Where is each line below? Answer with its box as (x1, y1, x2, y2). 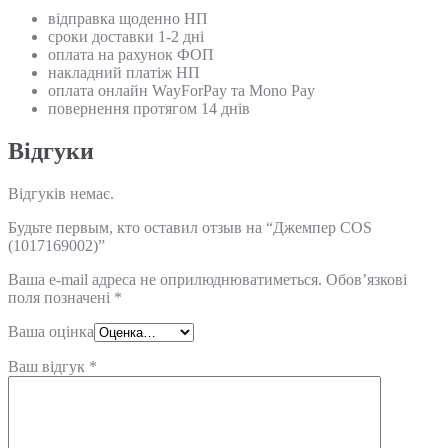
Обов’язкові (322, 270, 407, 288)
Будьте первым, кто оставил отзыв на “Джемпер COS (8, 218, 372, 236)
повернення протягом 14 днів (48, 99, 250, 117)
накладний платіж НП (48, 63, 200, 81)
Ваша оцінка (8, 322, 94, 340)
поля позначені (8, 288, 114, 306)
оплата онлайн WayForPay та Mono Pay (48, 81, 315, 99)
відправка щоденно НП (48, 9, 208, 27)
